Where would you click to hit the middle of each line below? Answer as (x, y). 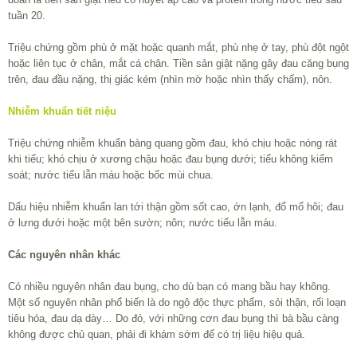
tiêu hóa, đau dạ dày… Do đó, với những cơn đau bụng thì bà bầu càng (173, 319)
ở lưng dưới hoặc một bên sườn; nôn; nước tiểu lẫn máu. (143, 223)
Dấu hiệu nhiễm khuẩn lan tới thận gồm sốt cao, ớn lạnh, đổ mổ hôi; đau (176, 207)
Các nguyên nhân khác (64, 255)
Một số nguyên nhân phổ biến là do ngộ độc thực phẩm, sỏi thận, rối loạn (177, 303)
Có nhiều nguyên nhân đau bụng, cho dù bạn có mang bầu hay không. (169, 287)
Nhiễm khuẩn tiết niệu (62, 112)
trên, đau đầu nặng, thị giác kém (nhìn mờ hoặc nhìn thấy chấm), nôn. (170, 80)
